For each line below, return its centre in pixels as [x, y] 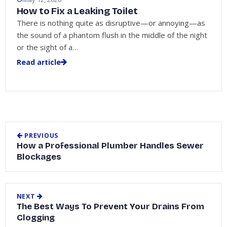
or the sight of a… [47, 47]
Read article [39, 62]
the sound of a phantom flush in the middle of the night [112, 35]
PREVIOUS [41, 135]
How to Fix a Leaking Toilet [77, 11]
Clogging [35, 218]
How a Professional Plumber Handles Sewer [110, 145]
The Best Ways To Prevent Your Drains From [110, 207]
